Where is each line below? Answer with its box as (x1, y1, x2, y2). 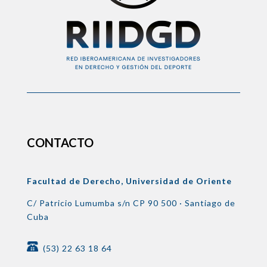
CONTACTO (26, 135, 94, 150)
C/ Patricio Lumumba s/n (26, 197, 133, 208)
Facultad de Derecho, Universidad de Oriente (26, 175, 232, 186)
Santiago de (184, 197, 235, 208)
